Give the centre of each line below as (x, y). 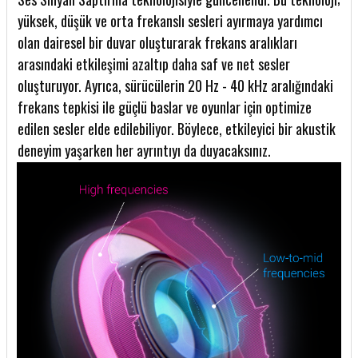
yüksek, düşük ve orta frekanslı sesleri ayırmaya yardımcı (170, 21)
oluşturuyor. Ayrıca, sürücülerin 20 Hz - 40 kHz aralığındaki (175, 86)
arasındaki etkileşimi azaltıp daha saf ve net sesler (154, 64)
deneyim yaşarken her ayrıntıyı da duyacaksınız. (144, 151)
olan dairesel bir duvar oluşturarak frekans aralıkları (157, 43)
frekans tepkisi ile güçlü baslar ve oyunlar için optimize (165, 107)
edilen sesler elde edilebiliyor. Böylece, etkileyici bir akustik (177, 129)
